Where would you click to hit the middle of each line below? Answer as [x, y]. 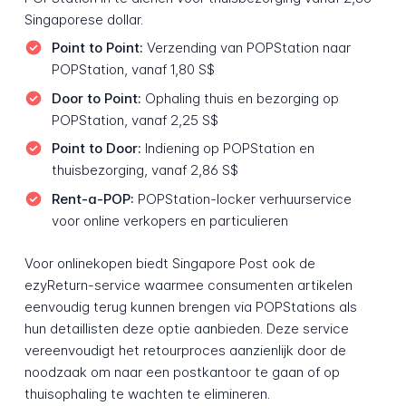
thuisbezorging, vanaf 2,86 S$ [145, 170]
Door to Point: [96, 98]
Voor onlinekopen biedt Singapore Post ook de [169, 263]
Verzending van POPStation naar [246, 48]
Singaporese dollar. [83, 19]
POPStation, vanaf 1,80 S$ [133, 70]
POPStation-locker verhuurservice [242, 198]
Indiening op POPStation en [227, 149]
